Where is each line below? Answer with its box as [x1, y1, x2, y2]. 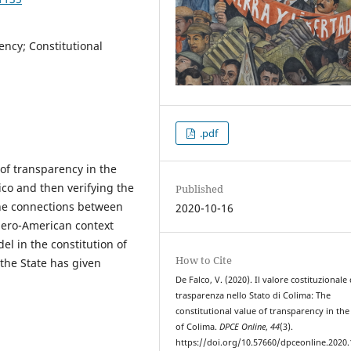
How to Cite [175, 252, 233, 267]
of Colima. [175, 320, 220, 332]
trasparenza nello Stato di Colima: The [175, 289, 331, 301]
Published [175, 181, 224, 196]
